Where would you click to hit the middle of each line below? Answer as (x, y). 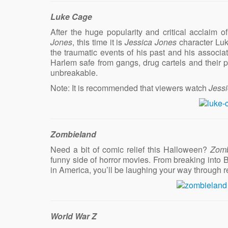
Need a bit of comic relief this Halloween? (130, 149)
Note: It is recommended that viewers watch (130, 88)
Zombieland (73, 134)
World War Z (74, 216)
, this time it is (99, 42)
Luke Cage (71, 16)
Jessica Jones (151, 42)
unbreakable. (74, 72)
